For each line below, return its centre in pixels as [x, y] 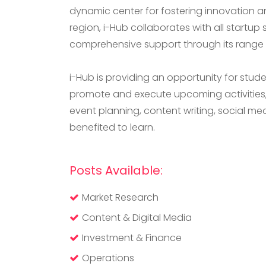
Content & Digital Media [137, 218]
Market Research [120, 197]
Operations [108, 258]
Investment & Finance [132, 238]
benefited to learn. [112, 127]
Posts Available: [116, 170]
